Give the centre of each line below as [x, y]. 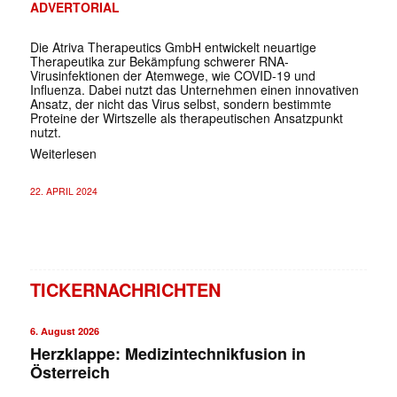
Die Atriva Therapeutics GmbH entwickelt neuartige [173, 47]
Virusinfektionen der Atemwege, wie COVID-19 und [172, 75]
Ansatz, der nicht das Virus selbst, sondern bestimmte [180, 103]
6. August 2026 [64, 331]
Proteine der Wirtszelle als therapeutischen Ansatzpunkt [186, 117]
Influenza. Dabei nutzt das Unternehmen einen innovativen [194, 89]
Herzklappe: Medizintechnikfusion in [167, 353]
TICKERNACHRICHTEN [125, 289]
